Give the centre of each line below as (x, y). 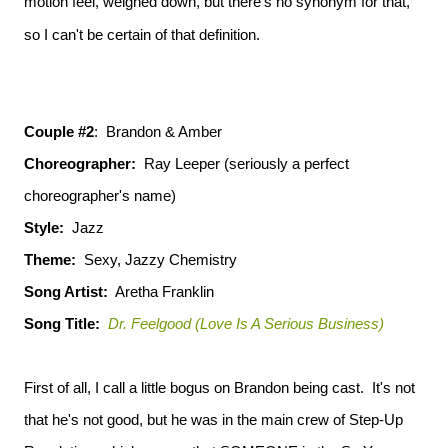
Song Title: (62, 323)
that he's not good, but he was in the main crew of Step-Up (213, 419)
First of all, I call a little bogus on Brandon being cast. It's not (219, 387)
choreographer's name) (100, 195)
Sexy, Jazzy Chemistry (156, 259)
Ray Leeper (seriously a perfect (242, 163)
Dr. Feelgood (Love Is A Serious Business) (246, 323)
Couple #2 (59, 131)
